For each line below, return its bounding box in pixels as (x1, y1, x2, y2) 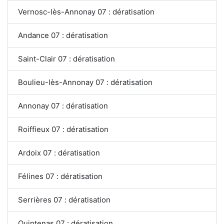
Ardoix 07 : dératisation (18, 147, 100, 157)
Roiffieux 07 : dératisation (18, 124, 108, 134)
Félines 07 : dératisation (18, 171, 102, 181)
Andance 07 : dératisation (18, 30, 108, 40)
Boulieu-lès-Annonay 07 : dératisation (18, 77, 152, 87)
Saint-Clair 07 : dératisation (18, 53, 115, 63)
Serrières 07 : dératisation (18, 194, 110, 204)
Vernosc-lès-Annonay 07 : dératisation (18, 6, 154, 16)
